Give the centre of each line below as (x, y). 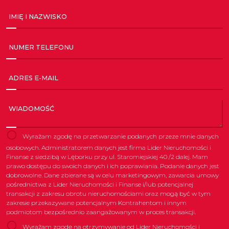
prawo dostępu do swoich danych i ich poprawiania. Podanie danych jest (113, 166)
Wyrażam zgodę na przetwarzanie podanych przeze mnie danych (120, 136)
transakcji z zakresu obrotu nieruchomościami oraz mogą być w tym (108, 194)
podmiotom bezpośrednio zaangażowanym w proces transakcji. (101, 212)
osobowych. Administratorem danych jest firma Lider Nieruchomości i (109, 148)
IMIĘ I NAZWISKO (38, 16)
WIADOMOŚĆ (31, 108)
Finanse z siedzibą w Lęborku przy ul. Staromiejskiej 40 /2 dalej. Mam (107, 157)
